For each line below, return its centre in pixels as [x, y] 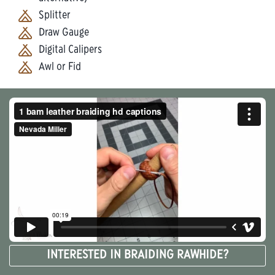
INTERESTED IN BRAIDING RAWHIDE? [137, 256]
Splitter [55, 16]
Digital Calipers [70, 50]
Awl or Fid [60, 68]
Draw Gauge [64, 33]
